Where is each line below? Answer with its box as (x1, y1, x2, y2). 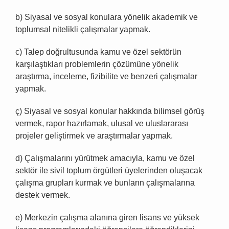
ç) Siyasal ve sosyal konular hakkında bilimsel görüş (15, 107, 204, 116)
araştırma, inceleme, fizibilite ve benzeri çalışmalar (15, 72, 197, 81)
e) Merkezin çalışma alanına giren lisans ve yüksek (15, 213, 199, 222)
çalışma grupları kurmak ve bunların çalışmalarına (15, 178, 195, 188)
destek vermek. (15, 191, 70, 200)
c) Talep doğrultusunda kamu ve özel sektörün (15, 48, 181, 57)
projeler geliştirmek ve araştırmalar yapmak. (15, 131, 173, 141)
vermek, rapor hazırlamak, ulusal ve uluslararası (15, 119, 188, 128)
